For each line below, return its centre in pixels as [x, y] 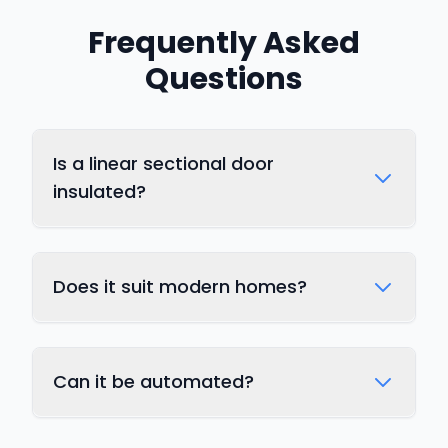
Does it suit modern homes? [180, 286]
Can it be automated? [153, 381]
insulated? [99, 191]
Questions [224, 78]
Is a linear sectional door [163, 163]
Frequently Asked [224, 42]
